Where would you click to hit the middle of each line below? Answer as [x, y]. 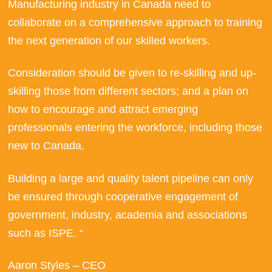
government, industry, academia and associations [128, 215]
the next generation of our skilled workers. [109, 41]
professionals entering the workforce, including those [135, 128]
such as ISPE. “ [46, 233]
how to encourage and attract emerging [103, 110]
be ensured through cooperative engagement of [123, 196]
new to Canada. [46, 146]
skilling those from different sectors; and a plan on [128, 91]
